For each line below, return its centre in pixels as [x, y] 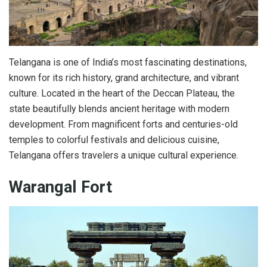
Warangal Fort [60, 187]
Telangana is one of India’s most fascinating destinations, [128, 62]
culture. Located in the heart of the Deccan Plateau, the [122, 93]
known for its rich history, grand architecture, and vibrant [124, 77]
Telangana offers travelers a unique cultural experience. [124, 155]
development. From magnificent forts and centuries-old [123, 124]
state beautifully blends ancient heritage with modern [119, 108]
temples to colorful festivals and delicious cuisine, [114, 139]
